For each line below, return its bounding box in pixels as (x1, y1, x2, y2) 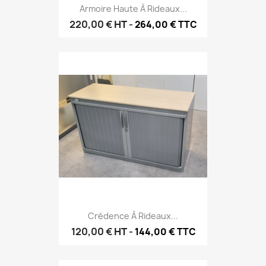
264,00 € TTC (135, 18, 197, 31)
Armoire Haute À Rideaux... (79, 3, 187, 15)
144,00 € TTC (134, 226, 195, 239)
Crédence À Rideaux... (88, 210, 178, 222)
